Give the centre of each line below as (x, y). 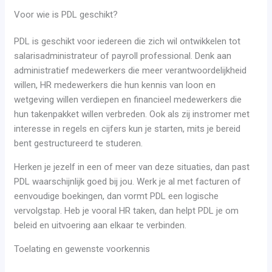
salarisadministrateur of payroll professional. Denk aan (123, 56)
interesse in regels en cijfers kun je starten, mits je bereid (127, 129)
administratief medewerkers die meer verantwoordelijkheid (131, 71)
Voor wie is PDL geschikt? (66, 15)
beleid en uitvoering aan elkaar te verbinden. (100, 226)
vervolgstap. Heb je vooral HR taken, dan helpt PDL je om (127, 211)
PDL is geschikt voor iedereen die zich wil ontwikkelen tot (127, 42)
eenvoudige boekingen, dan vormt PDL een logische (117, 196)
